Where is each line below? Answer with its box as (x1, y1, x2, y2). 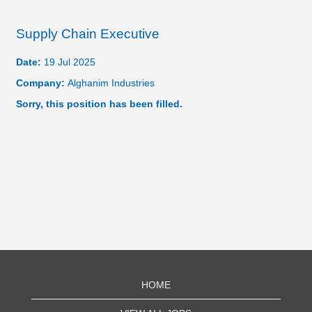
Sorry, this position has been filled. (16, 98, 182, 109)
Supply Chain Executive (16, 26, 159, 41)
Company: (16, 77, 68, 88)
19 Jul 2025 (44, 56, 95, 68)
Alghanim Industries (68, 77, 155, 88)
